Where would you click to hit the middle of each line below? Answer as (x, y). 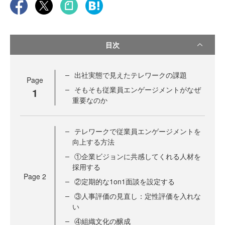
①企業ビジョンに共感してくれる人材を (138, 156)
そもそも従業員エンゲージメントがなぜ (138, 90)
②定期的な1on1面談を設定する (125, 182)
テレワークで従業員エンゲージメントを (138, 131)
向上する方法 (93, 142)
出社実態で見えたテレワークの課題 (131, 75)
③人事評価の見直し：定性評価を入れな (138, 196)
